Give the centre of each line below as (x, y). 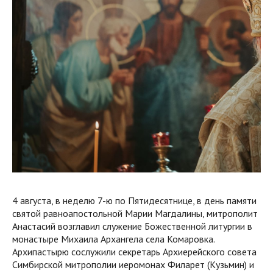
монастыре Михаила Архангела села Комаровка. (113, 239)
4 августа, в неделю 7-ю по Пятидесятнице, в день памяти (134, 201)
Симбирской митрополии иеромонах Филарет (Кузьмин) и (133, 265)
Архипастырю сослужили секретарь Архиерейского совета (134, 252)
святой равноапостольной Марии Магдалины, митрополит (135, 214)
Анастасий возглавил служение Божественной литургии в (132, 226)
